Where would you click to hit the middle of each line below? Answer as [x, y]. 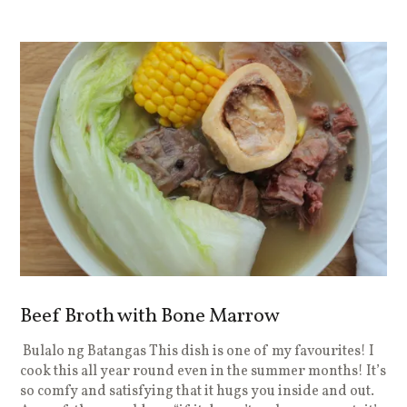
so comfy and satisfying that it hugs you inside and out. [198, 391]
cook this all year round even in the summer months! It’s [203, 371]
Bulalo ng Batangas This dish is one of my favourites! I [198, 351]
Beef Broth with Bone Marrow [150, 316]
